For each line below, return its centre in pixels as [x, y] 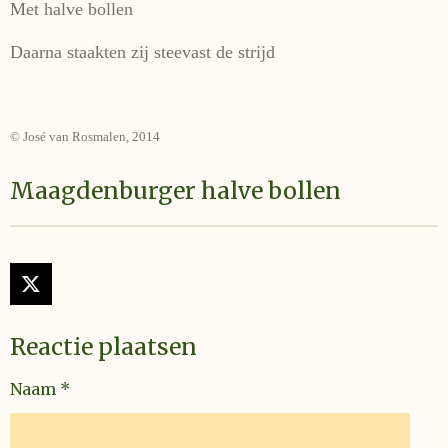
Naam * [40, 389]
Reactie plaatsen [103, 346]
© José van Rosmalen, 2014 [85, 136]
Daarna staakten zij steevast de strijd [142, 52]
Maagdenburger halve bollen [175, 190]
